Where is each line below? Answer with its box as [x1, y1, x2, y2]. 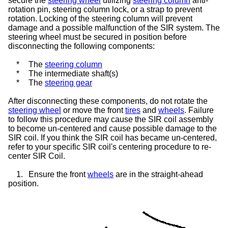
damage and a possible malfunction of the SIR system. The [8, 23, 220, 32]
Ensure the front [28, 169, 88, 179]
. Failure [184, 105, 214, 115]
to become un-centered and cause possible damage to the [8, 124, 217, 133]
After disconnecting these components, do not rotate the [8, 96, 208, 105]
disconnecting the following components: [8, 41, 155, 50]
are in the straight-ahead [113, 169, 203, 179]
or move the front [61, 105, 125, 115]
